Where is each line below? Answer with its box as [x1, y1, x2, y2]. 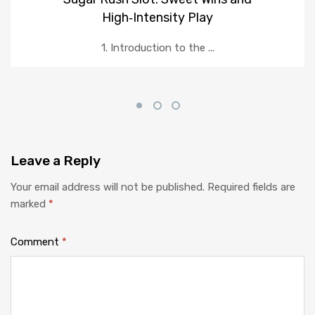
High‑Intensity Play [102, 10, 213, 26]
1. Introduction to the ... [101, 41, 214, 55]
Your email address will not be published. [11, 181, 205, 194]
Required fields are [207, 181, 295, 194]
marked [11, 198, 49, 211]
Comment [11, 236, 62, 249]
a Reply [50, 153, 103, 169]
